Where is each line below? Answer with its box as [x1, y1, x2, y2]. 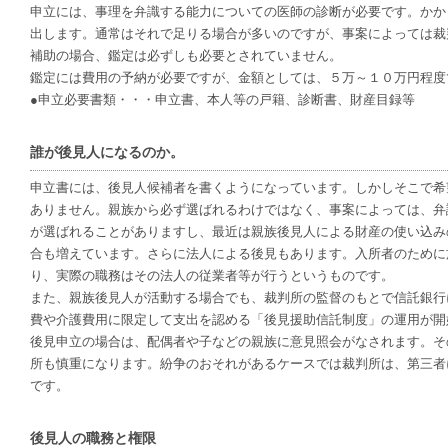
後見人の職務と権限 [30, 430, 156, 446]
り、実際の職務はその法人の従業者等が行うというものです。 [30, 268, 394, 283]
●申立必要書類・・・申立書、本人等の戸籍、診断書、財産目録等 [30, 92, 415, 107]
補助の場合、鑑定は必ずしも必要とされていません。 [30, 48, 342, 63]
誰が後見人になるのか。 [30, 144, 184, 160]
